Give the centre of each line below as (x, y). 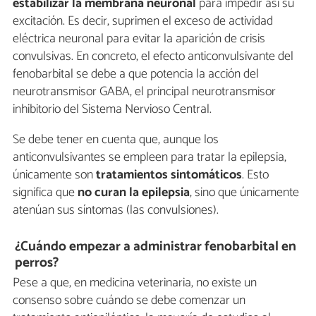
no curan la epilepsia (134, 192)
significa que (45, 192)
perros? (37, 263)
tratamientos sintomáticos (169, 175)
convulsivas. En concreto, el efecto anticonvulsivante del (153, 56)
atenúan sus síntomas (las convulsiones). (116, 210)
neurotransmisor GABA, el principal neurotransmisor (144, 91)
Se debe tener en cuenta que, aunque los (116, 139)
